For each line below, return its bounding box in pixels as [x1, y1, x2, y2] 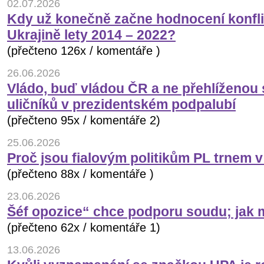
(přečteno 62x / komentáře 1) [7, 221, 160, 235]
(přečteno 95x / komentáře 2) [7, 114, 160, 127]
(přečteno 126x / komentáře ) [7, 44, 160, 58]
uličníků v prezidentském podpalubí [7, 97, 236, 113]
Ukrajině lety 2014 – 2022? [7, 27, 176, 43]
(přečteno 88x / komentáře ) [7, 167, 154, 181]
